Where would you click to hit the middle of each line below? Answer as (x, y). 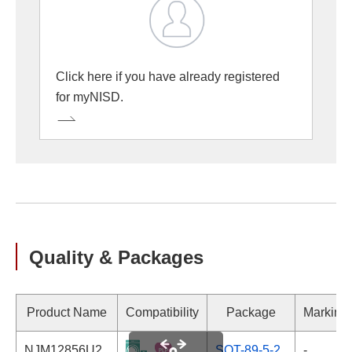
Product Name (67, 312)
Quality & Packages (116, 257)
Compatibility (162, 312)
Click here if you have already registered (168, 77)
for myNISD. (90, 97)
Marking (326, 312)
